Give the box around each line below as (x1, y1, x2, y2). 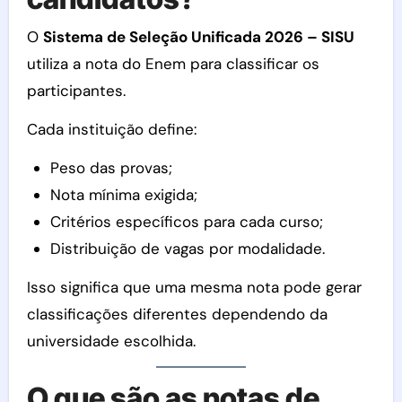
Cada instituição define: (26, 118, 197, 139)
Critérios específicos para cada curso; (49, 211, 323, 232)
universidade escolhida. (26, 330, 196, 351)
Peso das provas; (49, 157, 172, 178)
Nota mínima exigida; (49, 184, 197, 205)
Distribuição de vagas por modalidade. (49, 238, 325, 258)
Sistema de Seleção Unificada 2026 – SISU (42, 26, 354, 47)
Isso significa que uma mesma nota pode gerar (26, 276, 362, 297)
